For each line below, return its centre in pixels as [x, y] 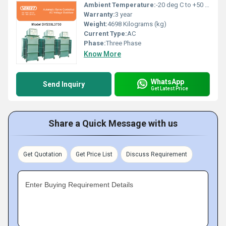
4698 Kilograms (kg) [137, 24]
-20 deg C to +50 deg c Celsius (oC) [180, 5]
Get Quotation [43, 154]
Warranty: [99, 14]
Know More [102, 54]
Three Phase [124, 43]
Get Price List [94, 154]
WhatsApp [167, 81]
